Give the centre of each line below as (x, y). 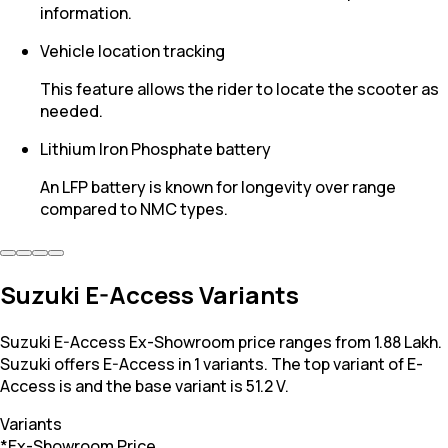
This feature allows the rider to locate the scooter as (239, 89)
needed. (71, 111)
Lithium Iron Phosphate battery (155, 149)
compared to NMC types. (134, 209)
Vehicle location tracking (132, 51)
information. (86, 13)
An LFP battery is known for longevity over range (218, 187)
